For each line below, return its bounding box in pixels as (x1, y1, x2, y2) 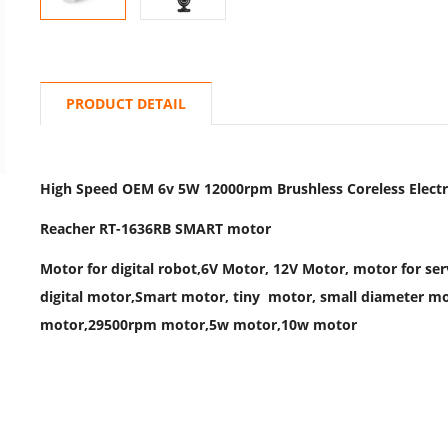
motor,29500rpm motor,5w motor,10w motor (40, 315, 357, 334)
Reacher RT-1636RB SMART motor (40, 219, 271, 238)
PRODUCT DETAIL (66, 94, 186, 113)
